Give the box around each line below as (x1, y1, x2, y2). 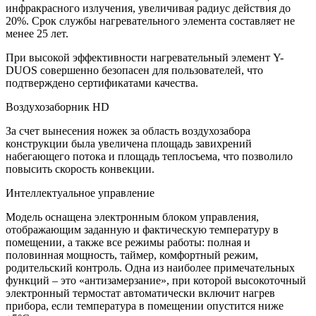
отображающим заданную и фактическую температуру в (6, 223, 279, 236)
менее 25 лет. (6, 27, 68, 39)
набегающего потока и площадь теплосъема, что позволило (6, 150, 293, 162)
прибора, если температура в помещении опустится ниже (6, 299, 284, 312)
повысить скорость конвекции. (6, 162, 154, 175)
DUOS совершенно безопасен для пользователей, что (6, 63, 263, 76)
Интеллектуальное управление (6, 186, 154, 199)
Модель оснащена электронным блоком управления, (6, 210, 259, 223)
